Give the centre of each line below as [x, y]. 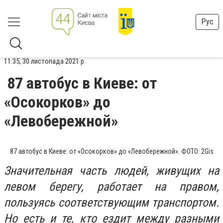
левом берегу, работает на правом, [111, 187]
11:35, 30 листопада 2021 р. [45, 61]
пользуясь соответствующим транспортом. [111, 203]
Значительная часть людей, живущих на [111, 171]
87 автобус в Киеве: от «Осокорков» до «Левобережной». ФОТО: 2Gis [111, 151]
